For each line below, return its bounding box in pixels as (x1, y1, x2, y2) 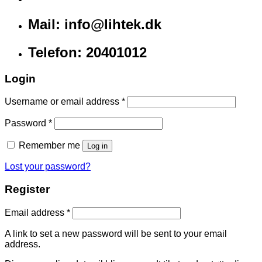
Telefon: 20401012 (28, 44, 147, 60)
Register (5, 183, 50, 196)
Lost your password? (5, 161, 91, 172)
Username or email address (5, 96, 122, 107)
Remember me (19, 140, 80, 151)
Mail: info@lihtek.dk (28, 16, 161, 32)
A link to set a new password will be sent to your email (5, 228, 227, 239)
